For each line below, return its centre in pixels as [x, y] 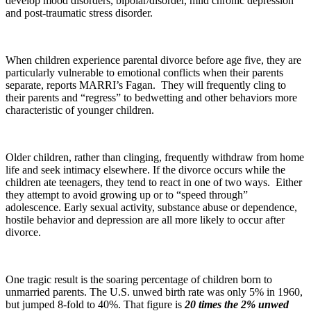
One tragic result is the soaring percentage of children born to [139, 280]
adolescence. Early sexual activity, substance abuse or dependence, [151, 208]
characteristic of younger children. [80, 110]
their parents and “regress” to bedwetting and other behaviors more [151, 98]
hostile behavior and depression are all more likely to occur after [145, 220]
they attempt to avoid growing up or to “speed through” [127, 195]
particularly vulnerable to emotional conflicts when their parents [144, 73]
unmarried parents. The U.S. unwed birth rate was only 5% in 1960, [154, 292]
